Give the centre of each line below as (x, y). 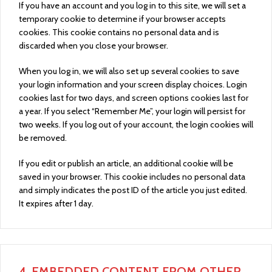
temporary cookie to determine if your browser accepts (122, 19)
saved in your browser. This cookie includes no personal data (132, 177)
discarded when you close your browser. (93, 46)
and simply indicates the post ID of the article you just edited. (133, 190)
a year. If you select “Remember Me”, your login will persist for (132, 111)
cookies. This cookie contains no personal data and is (119, 32)
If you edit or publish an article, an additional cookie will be (126, 163)
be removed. (43, 138)
